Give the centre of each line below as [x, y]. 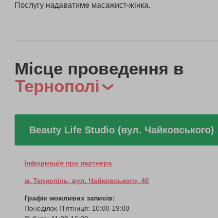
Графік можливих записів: [70, 198]
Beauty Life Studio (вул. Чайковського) [122, 130]
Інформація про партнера [68, 163]
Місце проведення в [99, 68]
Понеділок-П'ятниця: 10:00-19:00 [77, 208]
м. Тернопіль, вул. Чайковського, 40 [87, 180]
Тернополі [57, 86]
